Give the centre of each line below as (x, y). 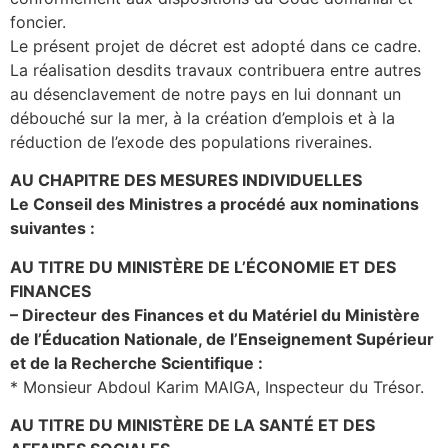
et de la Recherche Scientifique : (136, 362)
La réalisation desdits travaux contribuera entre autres (215, 69)
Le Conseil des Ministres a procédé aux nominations (214, 204)
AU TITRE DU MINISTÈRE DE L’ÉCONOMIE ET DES (203, 266)
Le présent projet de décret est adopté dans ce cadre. (215, 45)
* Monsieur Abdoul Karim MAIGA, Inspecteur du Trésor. (217, 386)
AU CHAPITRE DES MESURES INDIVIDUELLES (186, 180)
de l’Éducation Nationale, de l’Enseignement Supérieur (222, 338)
